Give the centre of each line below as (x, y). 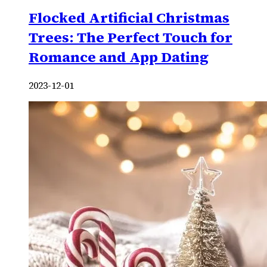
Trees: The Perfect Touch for (131, 37)
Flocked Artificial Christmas (129, 17)
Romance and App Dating (119, 57)
